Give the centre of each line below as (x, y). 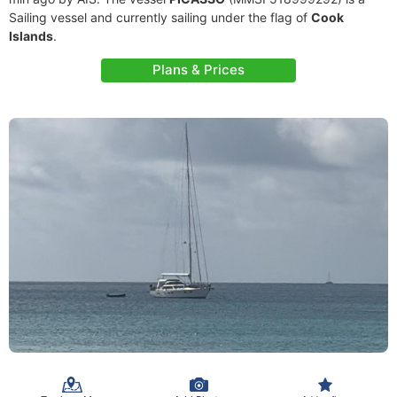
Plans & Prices (198, 70)
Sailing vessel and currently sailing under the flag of (160, 17)
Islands (31, 36)
